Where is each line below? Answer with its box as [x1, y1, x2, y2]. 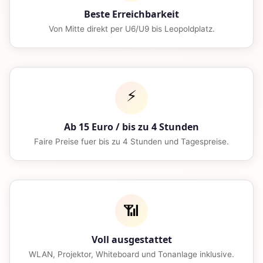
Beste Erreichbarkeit [84, 7, 179, 21]
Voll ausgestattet [91, 232, 172, 246]
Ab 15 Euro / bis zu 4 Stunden [64, 120, 199, 133]
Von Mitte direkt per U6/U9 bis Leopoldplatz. [48, 23, 215, 33]
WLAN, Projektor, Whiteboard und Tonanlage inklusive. [29, 249, 234, 259]
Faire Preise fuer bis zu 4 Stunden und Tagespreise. [34, 136, 229, 146]
